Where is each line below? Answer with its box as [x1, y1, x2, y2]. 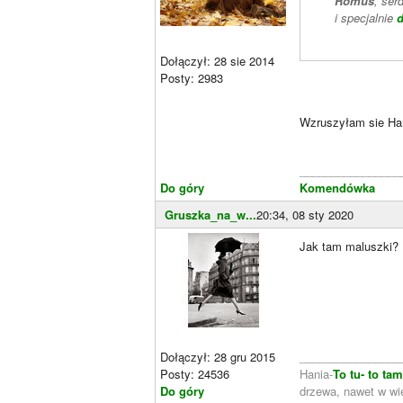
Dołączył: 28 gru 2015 [160, 347, 275, 365]
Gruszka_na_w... [165, 205, 256, 223]
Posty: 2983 [160, 68, 223, 86]
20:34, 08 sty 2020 [256, 205, 354, 223]
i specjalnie [334, 9, 397, 27]
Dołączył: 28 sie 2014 [160, 51, 274, 69]
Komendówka [300, 178, 375, 196]
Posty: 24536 [160, 364, 229, 382]
